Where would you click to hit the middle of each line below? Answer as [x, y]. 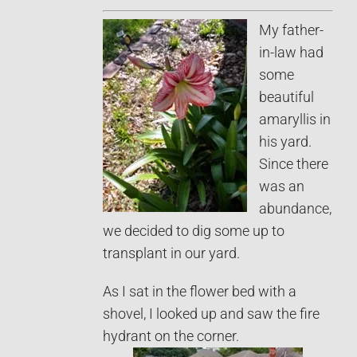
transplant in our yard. [171, 253]
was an [282, 186]
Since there [294, 164]
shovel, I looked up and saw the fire [211, 314]
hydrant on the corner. [171, 336]
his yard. [285, 141]
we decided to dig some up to [194, 231]
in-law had [291, 52]
